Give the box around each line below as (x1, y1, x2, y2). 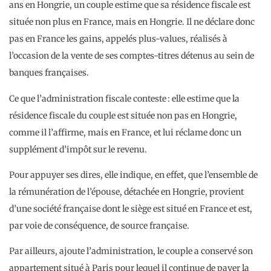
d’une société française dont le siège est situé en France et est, (9, 203, 252, 215)
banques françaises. (9, 67, 89, 79)
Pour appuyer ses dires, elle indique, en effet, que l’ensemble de (9, 169, 258, 181)
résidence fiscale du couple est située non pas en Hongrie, (9, 109, 237, 121)
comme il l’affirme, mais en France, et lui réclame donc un (9, 126, 241, 138)
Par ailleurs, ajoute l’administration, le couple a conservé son (9, 246, 253, 257)
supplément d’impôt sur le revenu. (9, 143, 147, 155)
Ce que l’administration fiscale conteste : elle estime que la (9, 93, 240, 104)
